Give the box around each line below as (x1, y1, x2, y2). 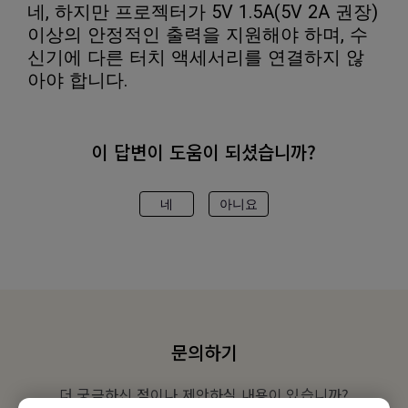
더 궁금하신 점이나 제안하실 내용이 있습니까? (58, 383, 349, 405)
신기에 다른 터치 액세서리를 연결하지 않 (27, 46, 364, 68)
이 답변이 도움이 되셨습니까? (91, 138, 317, 165)
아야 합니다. (27, 69, 128, 91)
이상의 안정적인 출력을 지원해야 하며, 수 (27, 24, 368, 46)
